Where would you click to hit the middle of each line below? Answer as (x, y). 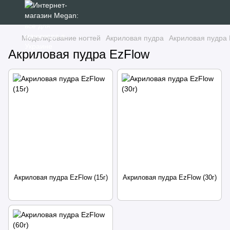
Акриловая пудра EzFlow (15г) (61, 177)
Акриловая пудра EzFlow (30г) (169, 177)
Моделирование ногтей (61, 38)
